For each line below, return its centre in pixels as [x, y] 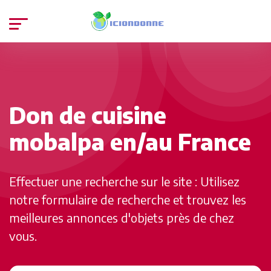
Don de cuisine [88, 115]
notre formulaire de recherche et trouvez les [128, 199]
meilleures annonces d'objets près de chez [122, 217]
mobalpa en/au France [130, 141]
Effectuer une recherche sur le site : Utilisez [124, 181]
